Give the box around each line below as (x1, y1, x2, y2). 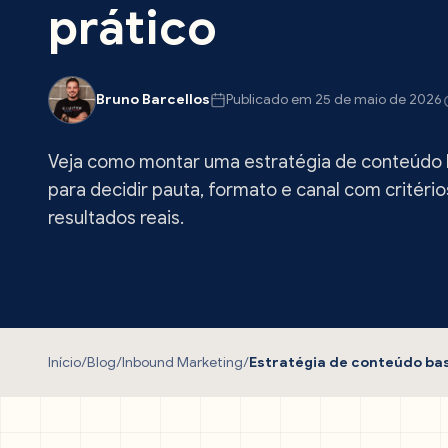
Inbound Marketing (122, 354, 243, 371)
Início (48, 354, 81, 371)
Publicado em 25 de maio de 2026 (226, 91, 442, 108)
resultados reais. (48, 207, 184, 229)
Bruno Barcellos (96, 91, 210, 108)
